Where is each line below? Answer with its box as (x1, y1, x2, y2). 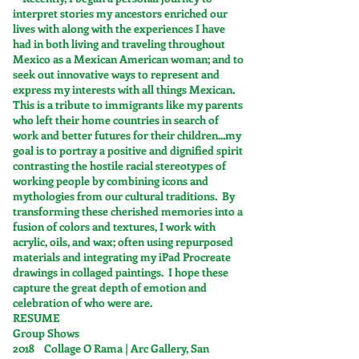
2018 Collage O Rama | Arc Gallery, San (13, 341, 209, 356)
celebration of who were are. (13, 295, 152, 310)
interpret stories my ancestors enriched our (13, 6, 228, 21)
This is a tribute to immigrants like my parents (13, 97, 243, 112)
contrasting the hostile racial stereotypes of (13, 158, 226, 173)
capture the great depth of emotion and (13, 280, 207, 295)
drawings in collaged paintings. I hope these (13, 264, 228, 280)
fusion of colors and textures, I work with (13, 219, 216, 234)
